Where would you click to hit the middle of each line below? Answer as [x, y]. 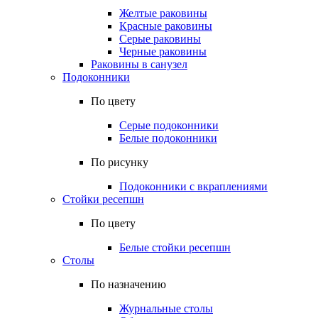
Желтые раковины [163, 13]
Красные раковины [166, 26]
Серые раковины [160, 39]
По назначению [128, 284]
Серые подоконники [169, 125]
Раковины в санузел [139, 64]
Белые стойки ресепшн [175, 247]
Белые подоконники [168, 138]
